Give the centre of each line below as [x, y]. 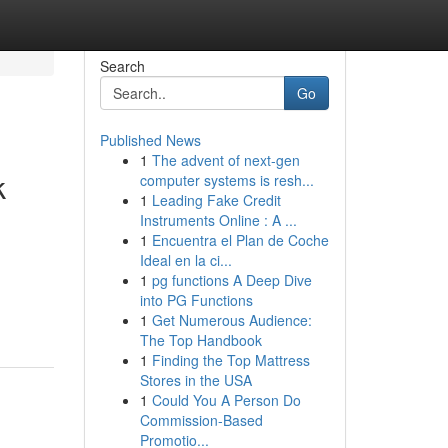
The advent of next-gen [225, 160]
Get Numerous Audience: [231, 320]
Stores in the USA [195, 380]
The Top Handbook [200, 340]
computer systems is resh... [226, 180]
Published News [150, 140]
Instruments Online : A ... [218, 220]
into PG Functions [196, 300]
